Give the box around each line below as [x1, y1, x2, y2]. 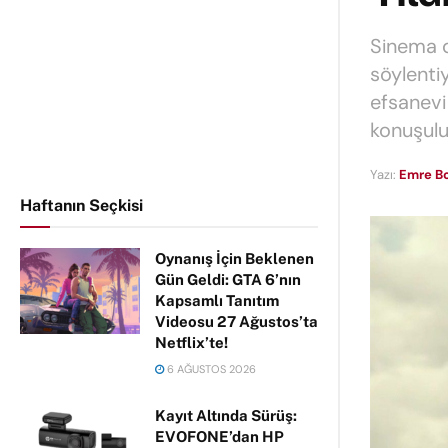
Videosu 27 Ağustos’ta [155, 313, 318, 330]
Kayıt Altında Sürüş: [155, 407, 297, 424]
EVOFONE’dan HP [155, 428, 284, 445]
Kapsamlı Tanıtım [155, 292, 279, 309]
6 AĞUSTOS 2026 [164, 362, 256, 376]
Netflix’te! [155, 334, 228, 351]
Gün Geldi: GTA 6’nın [155, 271, 301, 288]
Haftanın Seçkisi [20, 196, 143, 215]
